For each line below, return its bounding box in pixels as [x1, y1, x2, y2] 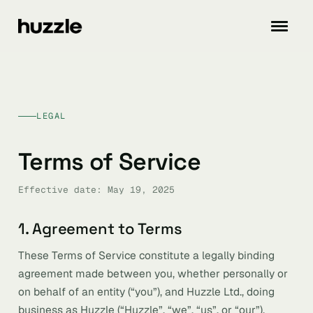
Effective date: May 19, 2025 [18, 184, 175, 196]
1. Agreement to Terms [18, 219, 182, 238]
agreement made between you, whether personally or [18, 266, 288, 281]
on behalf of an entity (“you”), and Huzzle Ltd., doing [18, 284, 275, 299]
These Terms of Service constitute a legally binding [18, 248, 275, 263]
